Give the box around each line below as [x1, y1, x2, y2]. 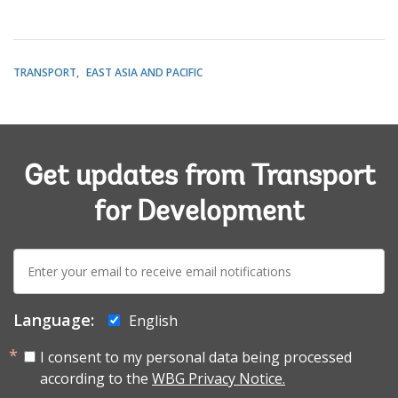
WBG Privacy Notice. [152, 369, 285, 389]
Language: [13, 309, 94, 331]
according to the [40, 369, 152, 389]
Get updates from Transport [23, 163, 375, 193]
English [129, 311, 178, 331]
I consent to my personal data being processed [40, 347, 352, 368]
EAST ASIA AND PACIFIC [86, 65, 203, 81]
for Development [94, 199, 304, 228]
